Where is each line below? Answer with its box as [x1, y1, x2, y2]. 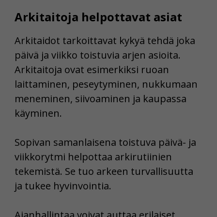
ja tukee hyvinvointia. [15, 179, 111, 193]
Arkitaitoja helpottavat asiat [15, 9, 182, 25]
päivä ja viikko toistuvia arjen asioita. [15, 48, 181, 62]
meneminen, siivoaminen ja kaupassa [15, 92, 186, 106]
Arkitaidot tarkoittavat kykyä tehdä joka [15, 34, 195, 47]
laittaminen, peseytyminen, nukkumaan [15, 77, 198, 91]
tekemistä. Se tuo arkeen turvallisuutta [15, 165, 193, 178]
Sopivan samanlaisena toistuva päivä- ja [15, 136, 196, 149]
